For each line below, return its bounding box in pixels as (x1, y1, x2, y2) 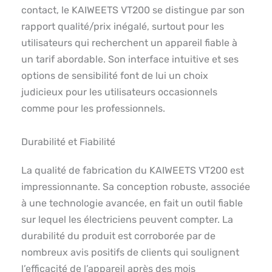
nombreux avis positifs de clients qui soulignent (21, 246, 239, 259)
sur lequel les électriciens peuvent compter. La (21, 214, 233, 226)
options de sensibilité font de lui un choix (21, 70, 208, 82)
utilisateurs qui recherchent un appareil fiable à (21, 37, 237, 49)
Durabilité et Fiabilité (21, 136, 115, 148)
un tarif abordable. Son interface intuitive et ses (21, 53, 239, 66)
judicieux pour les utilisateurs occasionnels (21, 86, 217, 98)
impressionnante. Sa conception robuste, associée (21, 181, 250, 193)
